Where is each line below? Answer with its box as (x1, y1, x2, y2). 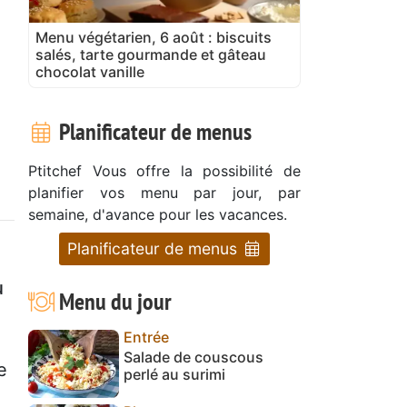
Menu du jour (54, 285, 172, 316)
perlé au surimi (124, 364, 225, 383)
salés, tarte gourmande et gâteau (35, 45, 266, 64)
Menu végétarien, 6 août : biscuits (35, 27, 272, 46)
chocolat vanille (35, 62, 144, 81)
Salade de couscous (124, 347, 263, 366)
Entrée (124, 327, 169, 346)
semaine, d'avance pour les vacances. (28, 204, 287, 223)
